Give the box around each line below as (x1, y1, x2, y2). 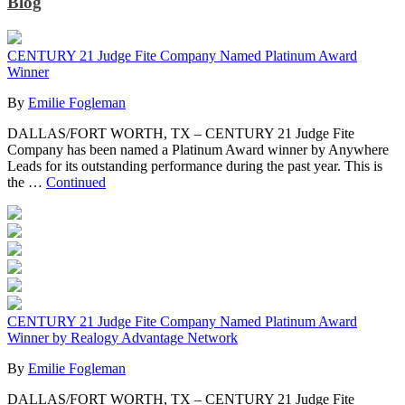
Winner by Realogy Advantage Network (7, 330, 238, 346)
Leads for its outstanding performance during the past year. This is (7, 158, 382, 174)
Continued (46, 174, 106, 191)
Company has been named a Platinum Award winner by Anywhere (7, 142, 389, 158)
